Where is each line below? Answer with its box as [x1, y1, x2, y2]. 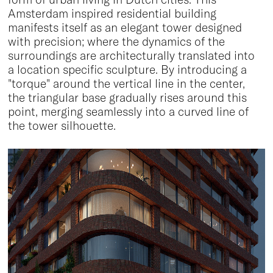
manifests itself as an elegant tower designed [7, 20, 242, 35]
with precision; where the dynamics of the [7, 34, 225, 49]
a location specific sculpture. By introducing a [7, 62, 247, 77]
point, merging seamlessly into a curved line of [7, 104, 249, 119]
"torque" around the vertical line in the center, [7, 76, 245, 91]
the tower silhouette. [7, 118, 116, 133]
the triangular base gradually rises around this [7, 90, 247, 105]
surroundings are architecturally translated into [7, 48, 255, 63]
